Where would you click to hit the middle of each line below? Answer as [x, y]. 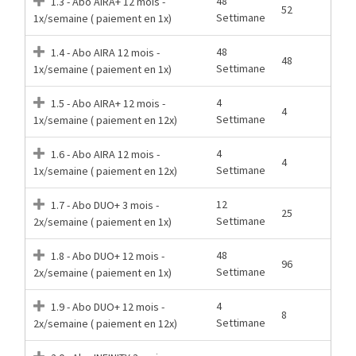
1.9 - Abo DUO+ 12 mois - [106, 306]
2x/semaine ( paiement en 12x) [105, 323]
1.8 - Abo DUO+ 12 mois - [106, 255]
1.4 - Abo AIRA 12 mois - [104, 52]
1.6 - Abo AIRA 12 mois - [104, 154]
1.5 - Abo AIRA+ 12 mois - [107, 103]
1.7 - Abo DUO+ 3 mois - [104, 205]
